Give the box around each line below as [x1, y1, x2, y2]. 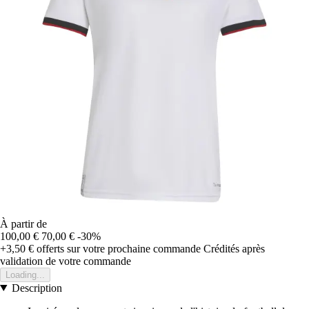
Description [11, 281, 62, 294]
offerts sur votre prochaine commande [34, 242, 201, 255]
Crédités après [203, 242, 265, 255]
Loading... [6, 269, 45, 280]
